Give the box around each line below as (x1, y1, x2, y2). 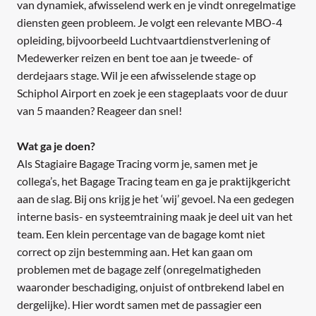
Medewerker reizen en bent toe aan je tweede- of (17, 51, 253, 65)
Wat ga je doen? (17, 139, 95, 153)
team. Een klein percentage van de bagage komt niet (17, 227, 265, 241)
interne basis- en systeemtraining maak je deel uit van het (17, 209, 293, 224)
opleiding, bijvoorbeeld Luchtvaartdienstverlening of (17, 33, 270, 47)
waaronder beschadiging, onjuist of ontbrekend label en (17, 280, 284, 294)
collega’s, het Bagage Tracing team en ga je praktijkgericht (17, 174, 291, 188)
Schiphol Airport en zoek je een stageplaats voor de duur (17, 86, 288, 100)
